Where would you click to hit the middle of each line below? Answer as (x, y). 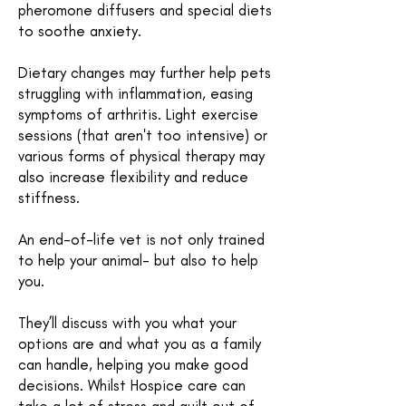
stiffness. (51, 198)
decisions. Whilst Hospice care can (132, 385)
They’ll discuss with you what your (127, 323)
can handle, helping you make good (133, 364)
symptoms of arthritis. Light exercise (138, 114)
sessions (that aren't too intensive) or (143, 135)
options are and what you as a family (140, 343)
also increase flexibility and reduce (133, 177)
